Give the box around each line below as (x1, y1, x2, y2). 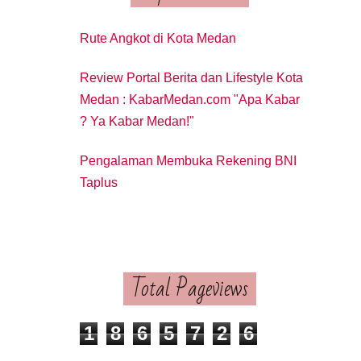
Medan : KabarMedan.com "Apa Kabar (80, 92, 300, 106)
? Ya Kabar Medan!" (80, 114, 194, 128)
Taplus (80, 175, 118, 189)
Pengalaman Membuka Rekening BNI (80, 153, 297, 168)
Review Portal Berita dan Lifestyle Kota (80, 70, 303, 85)
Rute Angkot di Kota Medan (80, 31, 236, 45)
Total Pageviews (131, 269, 248, 309)
